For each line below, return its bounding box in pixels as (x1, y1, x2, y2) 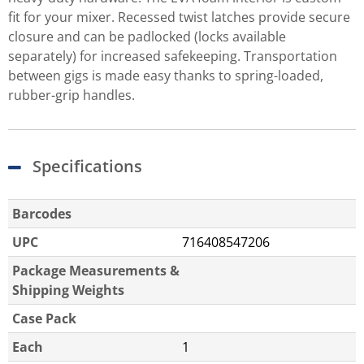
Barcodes (12, 205, 71, 223)
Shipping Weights (12, 281, 124, 299)
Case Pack (12, 310, 76, 327)
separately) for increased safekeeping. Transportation (8, 47, 337, 65)
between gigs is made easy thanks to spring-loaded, (8, 67, 323, 84)
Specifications (32, 155, 142, 177)
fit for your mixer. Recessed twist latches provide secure (8, 8, 350, 26)
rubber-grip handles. (8, 86, 135, 104)
